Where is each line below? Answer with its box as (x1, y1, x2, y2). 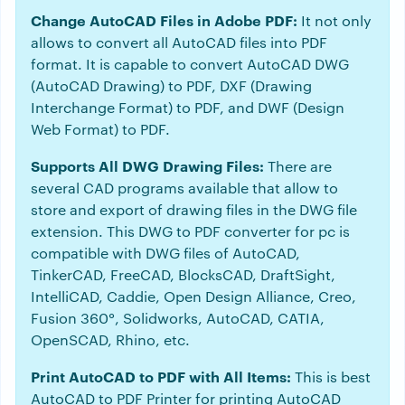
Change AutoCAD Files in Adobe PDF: (31, 10, 297, 31)
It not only (297, 11, 372, 31)
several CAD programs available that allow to (31, 178, 338, 198)
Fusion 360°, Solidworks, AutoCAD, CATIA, (31, 308, 325, 328)
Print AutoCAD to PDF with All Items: (31, 366, 291, 387)
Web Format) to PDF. (31, 119, 170, 139)
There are (268, 156, 332, 176)
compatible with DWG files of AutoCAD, (31, 243, 300, 263)
